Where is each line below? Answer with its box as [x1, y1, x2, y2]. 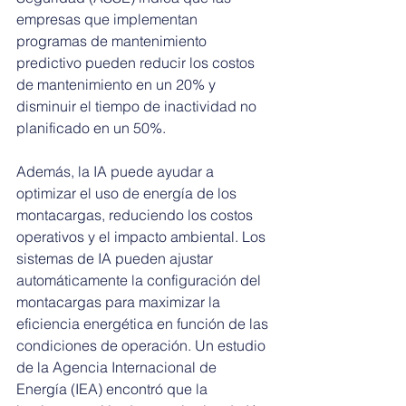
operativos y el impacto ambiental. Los [16, 227, 269, 246]
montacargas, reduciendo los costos [16, 206, 256, 225]
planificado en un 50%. [16, 119, 166, 138]
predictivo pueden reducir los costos [16, 53, 258, 72]
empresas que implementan [16, 10, 201, 29]
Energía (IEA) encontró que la [16, 380, 211, 399]
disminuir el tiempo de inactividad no [16, 97, 260, 116]
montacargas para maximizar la [16, 293, 224, 312]
